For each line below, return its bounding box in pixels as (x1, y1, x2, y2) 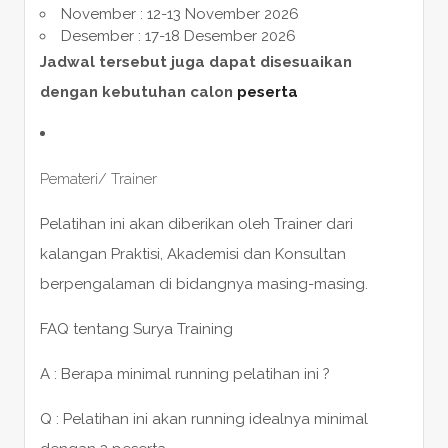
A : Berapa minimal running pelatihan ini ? (39, 364, 330, 383)
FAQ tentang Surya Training (39, 319, 233, 338)
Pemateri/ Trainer (39, 169, 157, 188)
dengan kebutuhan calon (39, 82, 237, 101)
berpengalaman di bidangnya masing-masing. (39, 274, 368, 293)
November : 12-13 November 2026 (60, 4, 299, 23)
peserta (236, 82, 298, 101)
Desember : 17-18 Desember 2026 (60, 26, 296, 45)
